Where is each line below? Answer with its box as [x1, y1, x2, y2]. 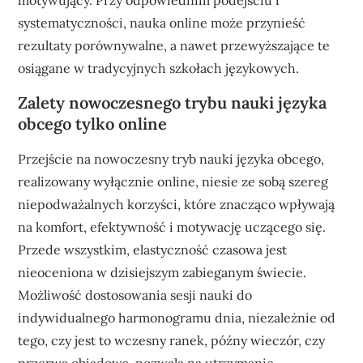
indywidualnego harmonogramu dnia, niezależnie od [18, 310, 336, 326]
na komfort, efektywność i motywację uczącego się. [18, 219, 327, 235]
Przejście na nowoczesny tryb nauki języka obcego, [18, 151, 325, 167]
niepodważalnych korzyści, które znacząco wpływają [18, 196, 335, 212]
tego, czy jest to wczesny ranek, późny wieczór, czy [18, 332, 326, 348]
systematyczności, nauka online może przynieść [18, 15, 306, 31]
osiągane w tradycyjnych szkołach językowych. [18, 60, 300, 76]
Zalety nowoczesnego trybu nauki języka [18, 92, 327, 113]
